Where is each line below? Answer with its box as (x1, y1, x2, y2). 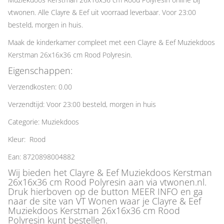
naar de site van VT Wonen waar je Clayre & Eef (8, 195, 201, 207)
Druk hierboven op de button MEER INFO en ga (8, 185, 203, 198)
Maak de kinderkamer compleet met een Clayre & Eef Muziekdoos (8, 37, 215, 47)
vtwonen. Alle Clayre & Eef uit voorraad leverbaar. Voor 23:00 (8, 7, 196, 17)
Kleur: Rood (8, 134, 45, 144)
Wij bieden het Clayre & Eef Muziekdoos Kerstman (8, 166, 212, 179)
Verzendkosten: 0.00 (8, 82, 72, 92)
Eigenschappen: (8, 64, 72, 77)
